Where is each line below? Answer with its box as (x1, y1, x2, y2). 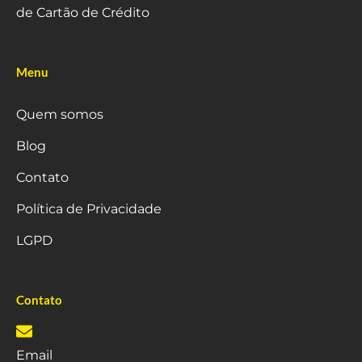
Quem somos (16, 107, 103, 123)
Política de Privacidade (16, 201, 162, 217)
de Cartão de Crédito (16, 5, 149, 21)
